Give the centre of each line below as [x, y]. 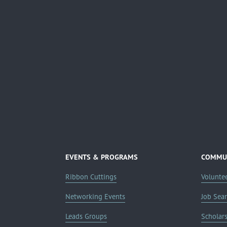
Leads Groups [86, 217]
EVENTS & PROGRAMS [101, 157]
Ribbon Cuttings [91, 177]
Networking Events [95, 197]
